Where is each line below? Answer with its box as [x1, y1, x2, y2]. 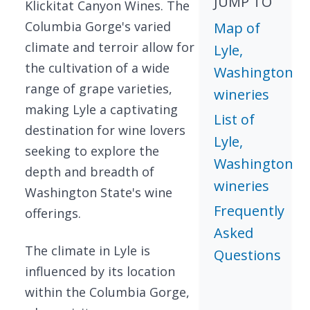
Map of [214, 19, 261, 37]
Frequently [214, 201, 285, 220]
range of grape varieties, [25, 80, 172, 97]
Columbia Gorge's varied [25, 18, 171, 35]
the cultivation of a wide [25, 60, 170, 76]
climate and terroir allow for [25, 39, 194, 55]
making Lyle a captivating [25, 101, 178, 118]
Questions [214, 246, 282, 264]
